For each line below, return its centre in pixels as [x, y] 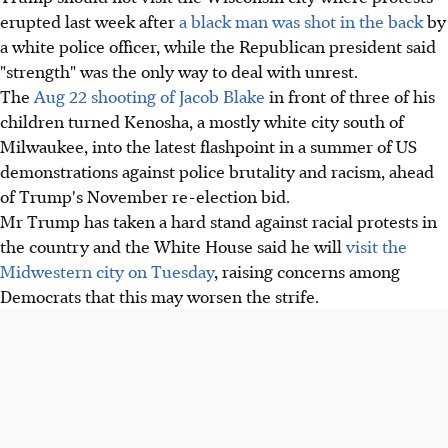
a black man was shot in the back [301, 20]
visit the [376, 245]
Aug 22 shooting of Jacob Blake [149, 95]
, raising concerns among [307, 270]
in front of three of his [350, 95]
